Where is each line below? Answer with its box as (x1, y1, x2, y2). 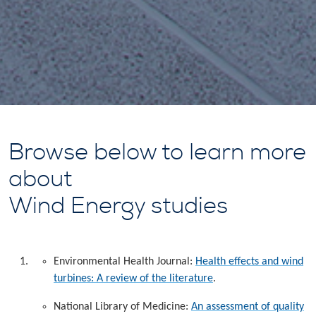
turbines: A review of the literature (54, 272, 213, 284)
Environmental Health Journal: (54, 255, 195, 267)
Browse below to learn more (8, 138, 306, 166)
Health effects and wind (195, 255, 303, 267)
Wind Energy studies (8, 191, 228, 220)
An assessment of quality (191, 300, 304, 312)
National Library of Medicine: (54, 300, 191, 312)
